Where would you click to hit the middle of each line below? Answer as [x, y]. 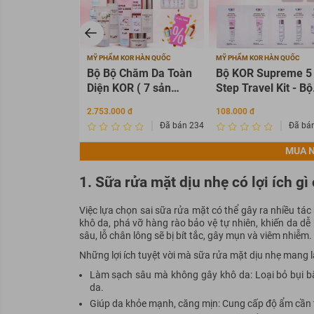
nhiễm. [297, 236]
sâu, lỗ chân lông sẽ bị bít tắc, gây [151, 236]
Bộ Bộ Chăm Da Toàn [139, 73]
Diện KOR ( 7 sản [129, 88]
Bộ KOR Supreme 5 [264, 73]
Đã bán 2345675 [191, 126]
